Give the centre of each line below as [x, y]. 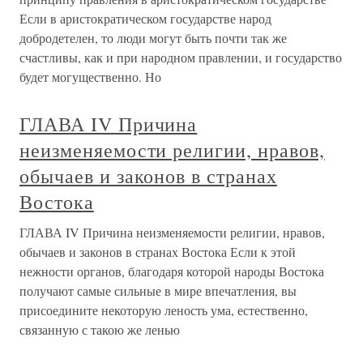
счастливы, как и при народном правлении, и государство [181, 58]
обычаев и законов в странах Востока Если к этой [158, 252]
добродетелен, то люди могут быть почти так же [153, 38]
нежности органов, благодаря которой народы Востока [172, 271]
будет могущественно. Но [90, 77]
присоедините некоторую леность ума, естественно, [164, 310]
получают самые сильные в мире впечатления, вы [158, 291]
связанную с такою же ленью [100, 330]
